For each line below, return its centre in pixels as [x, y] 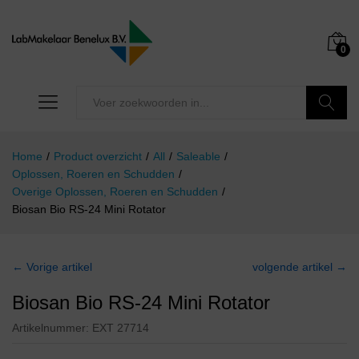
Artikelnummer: [52, 328]
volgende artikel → [300, 267]
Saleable [198, 157]
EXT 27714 [121, 328]
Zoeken [327, 137]
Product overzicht [98, 157]
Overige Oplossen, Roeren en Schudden [115, 192]
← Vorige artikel [52, 267]
